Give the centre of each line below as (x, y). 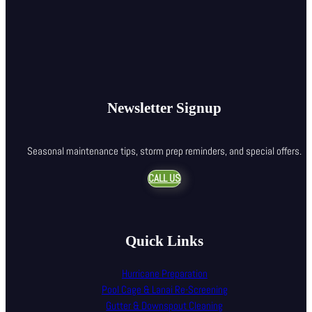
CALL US (165, 179)
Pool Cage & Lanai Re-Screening (164, 289)
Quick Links (165, 241)
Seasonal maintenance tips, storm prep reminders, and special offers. (165, 151)
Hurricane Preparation (164, 273)
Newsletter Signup (165, 108)
